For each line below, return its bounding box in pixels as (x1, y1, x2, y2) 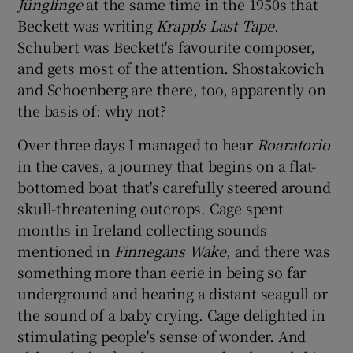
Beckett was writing (17, 14, 157, 35)
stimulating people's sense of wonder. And (17, 325, 307, 346)
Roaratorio (256, 133, 330, 154)
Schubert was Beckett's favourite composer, (17, 35, 316, 57)
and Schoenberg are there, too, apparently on (17, 78, 326, 99)
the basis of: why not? (17, 99, 167, 121)
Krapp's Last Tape (156, 14, 275, 35)
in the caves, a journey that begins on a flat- (17, 154, 317, 176)
